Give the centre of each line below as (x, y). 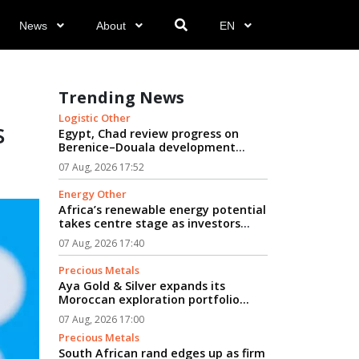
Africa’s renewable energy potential (162, 210)
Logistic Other (95, 118)
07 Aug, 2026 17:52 (101, 167)
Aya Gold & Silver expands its (142, 286)
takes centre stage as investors (149, 223)
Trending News (121, 97)
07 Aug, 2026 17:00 (101, 319)
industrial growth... (113, 250)
